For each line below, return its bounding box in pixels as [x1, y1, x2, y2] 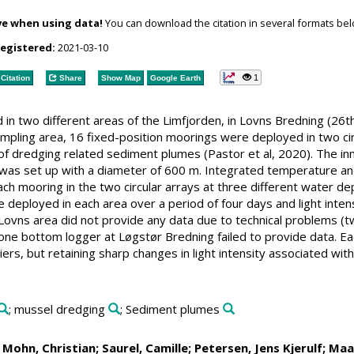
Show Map [100, 73, 141, 82]
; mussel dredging [9, 300, 106, 317]
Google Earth [149, 73, 201, 82]
